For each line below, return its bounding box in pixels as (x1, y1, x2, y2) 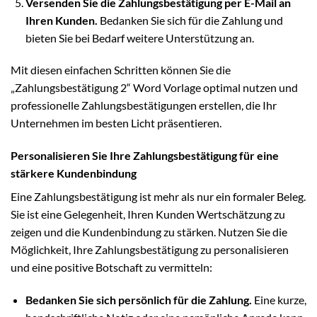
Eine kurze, (251, 293, 306, 306)
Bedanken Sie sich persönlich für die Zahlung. (25, 293, 252, 306)
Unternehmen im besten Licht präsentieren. (11, 116, 221, 130)
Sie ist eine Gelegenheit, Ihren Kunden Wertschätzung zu (11, 207, 285, 221)
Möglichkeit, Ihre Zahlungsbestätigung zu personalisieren (11, 243, 289, 257)
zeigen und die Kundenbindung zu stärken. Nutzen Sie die (11, 225, 287, 239)
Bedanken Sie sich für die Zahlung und (97, 13, 283, 27)
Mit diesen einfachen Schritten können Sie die (11, 63, 231, 77)
